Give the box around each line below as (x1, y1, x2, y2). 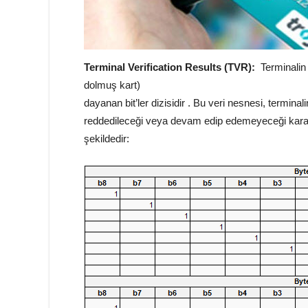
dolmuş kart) (84, 79, 140, 91)
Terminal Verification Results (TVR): (84, 61, 261, 73)
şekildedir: (84, 133, 129, 144)
